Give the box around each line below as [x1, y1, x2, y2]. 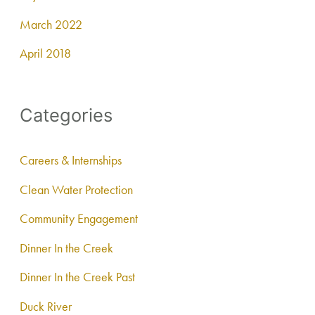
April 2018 [20, 45, 72, 62]
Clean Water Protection [20, 181, 134, 198]
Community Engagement [20, 210, 139, 227]
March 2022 [20, 15, 83, 32]
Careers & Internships [20, 151, 122, 168]
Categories [20, 104, 113, 127]
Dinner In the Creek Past [20, 269, 136, 285]
